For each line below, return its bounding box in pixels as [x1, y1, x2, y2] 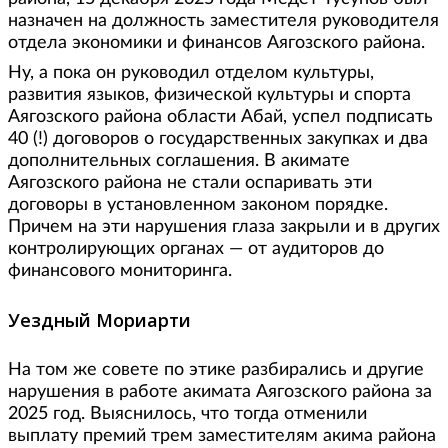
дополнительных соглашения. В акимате [8, 152, 350, 171]
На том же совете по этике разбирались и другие [8, 360, 424, 379]
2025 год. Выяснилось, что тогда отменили [8, 404, 367, 423]
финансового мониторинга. [8, 262, 232, 281]
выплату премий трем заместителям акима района [8, 426, 436, 445]
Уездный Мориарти [8, 308, 191, 333]
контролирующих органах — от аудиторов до [8, 240, 384, 259]
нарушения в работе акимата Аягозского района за [8, 382, 432, 401]
